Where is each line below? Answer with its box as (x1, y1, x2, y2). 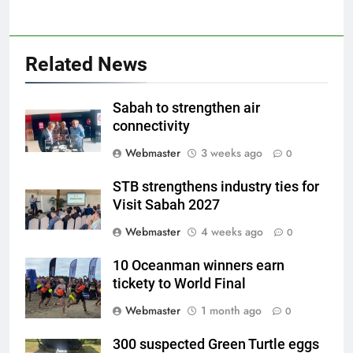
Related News (25, 52, 147, 76)
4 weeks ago (201, 223, 263, 240)
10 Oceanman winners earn (113, 257, 284, 273)
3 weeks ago (201, 144, 262, 161)
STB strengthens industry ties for (113, 178, 319, 195)
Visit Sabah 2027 (113, 196, 220, 213)
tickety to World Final (113, 275, 246, 292)
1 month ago (201, 302, 262, 318)
